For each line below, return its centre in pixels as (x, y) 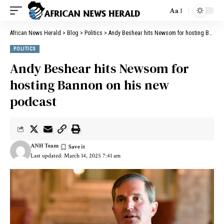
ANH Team (44, 146)
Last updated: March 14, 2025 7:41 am (75, 156)
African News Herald (35, 33)
